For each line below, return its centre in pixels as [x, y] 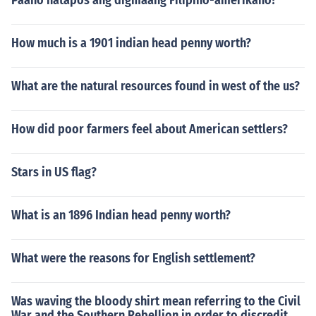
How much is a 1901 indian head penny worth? [131, 43]
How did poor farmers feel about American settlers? [150, 129]
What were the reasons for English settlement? [133, 258]
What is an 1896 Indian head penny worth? [121, 215]
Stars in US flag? [54, 172]
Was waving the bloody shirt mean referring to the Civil [156, 301]
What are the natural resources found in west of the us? [156, 86]
